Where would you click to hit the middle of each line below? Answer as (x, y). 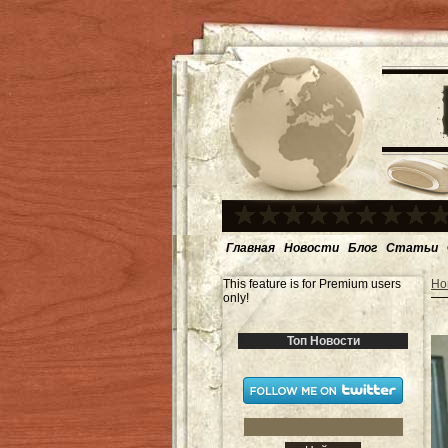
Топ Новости (323, 341)
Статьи (412, 247)
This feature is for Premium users (312, 284)
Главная (250, 247)
